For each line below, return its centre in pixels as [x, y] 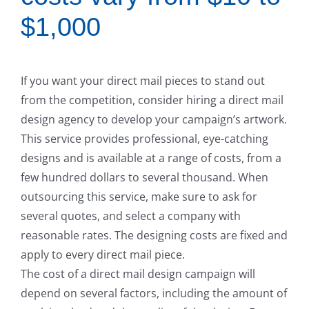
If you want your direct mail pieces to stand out [143, 81]
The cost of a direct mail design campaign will [138, 274]
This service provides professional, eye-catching [144, 139]
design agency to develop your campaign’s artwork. [154, 120]
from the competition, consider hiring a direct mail [152, 100]
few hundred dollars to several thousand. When [144, 178]
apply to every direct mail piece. [103, 255]
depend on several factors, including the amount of [154, 293]
